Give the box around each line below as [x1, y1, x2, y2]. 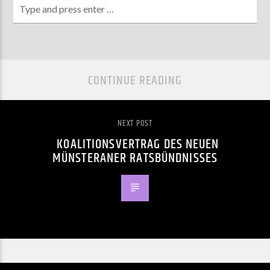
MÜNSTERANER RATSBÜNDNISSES [52, 147, 218, 169]
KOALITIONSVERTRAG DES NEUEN [57, 133, 219, 155]
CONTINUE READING [88, 71, 182, 91]
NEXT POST [118, 116, 152, 130]
